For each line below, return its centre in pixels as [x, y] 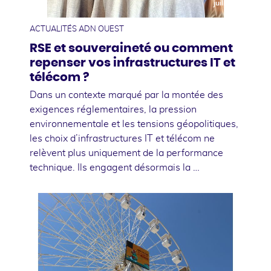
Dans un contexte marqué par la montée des [126, 95]
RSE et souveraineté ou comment [131, 49]
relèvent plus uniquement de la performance [126, 153]
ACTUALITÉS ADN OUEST [77, 30]
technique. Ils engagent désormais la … [115, 168]
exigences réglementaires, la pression [113, 110]
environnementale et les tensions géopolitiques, [134, 124]
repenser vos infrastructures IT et [132, 63]
